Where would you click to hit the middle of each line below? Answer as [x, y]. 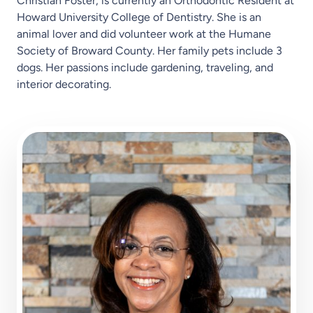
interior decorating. [64, 85]
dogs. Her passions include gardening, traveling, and [145, 68]
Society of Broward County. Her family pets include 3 [150, 51]
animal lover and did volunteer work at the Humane [144, 34]
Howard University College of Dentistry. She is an [139, 17]
